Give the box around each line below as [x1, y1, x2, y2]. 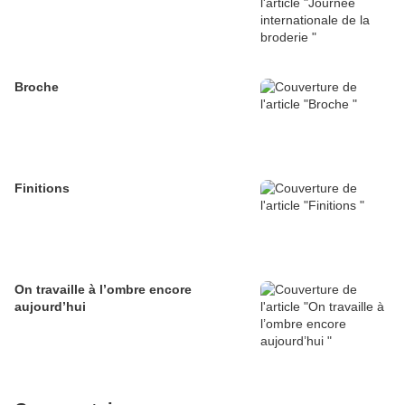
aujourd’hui [14, 299, 86, 314]
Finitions [14, 181, 70, 195]
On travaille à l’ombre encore [14, 282, 192, 297]
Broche [14, 80, 59, 94]
